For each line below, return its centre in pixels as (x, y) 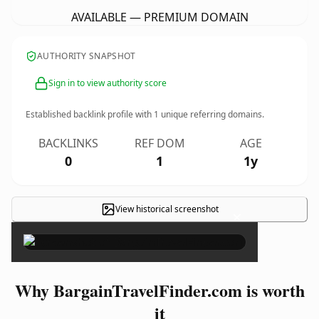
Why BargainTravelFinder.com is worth (159, 290)
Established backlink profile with (90, 114)
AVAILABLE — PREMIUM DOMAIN (159, 17)
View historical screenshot (167, 209)
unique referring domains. (211, 114)
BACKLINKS (68, 143)
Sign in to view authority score (108, 83)
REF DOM (159, 143)
